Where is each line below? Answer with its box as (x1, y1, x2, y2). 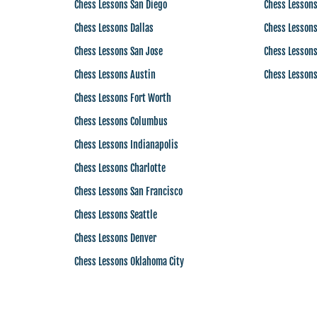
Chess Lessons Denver (74, 232, 156, 244)
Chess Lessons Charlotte (74, 162, 166, 174)
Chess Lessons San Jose (74, 45, 163, 57)
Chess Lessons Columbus (74, 115, 168, 127)
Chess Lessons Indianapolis (74, 139, 178, 151)
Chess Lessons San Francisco (74, 185, 183, 197)
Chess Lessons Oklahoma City (74, 255, 184, 267)
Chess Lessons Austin (74, 69, 156, 81)
